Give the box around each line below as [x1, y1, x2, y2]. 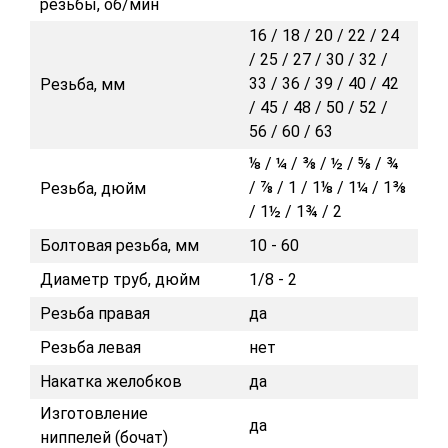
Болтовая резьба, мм [40, 236, 199, 255]
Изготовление [40, 404, 148, 423]
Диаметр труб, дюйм [40, 270, 200, 289]
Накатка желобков [40, 372, 182, 391]
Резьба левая [40, 338, 141, 357]
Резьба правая [40, 304, 150, 323]
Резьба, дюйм [40, 179, 146, 198]
